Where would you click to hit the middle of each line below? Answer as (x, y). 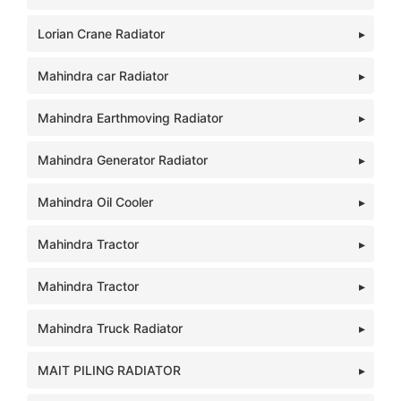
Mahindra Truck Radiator (110, 328)
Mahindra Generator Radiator (123, 160)
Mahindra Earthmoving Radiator (130, 118)
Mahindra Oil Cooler (95, 202)
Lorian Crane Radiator (101, 34)
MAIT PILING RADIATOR (109, 370)
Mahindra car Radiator (103, 76)
